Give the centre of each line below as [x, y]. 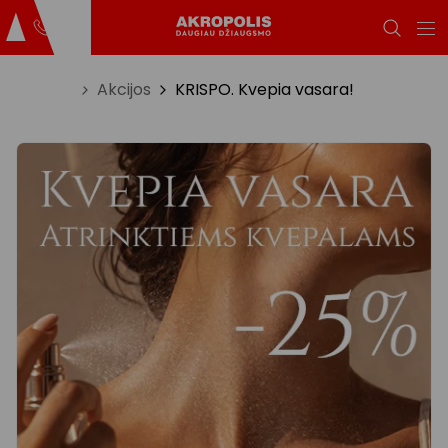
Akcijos [124, 89]
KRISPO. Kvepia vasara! [264, 89]
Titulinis [44, 89]
